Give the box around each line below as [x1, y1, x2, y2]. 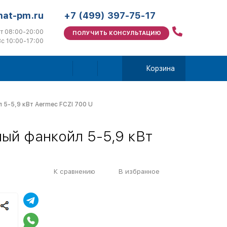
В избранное [119, 167, 160, 175]
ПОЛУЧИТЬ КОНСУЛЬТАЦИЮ [72, 29, 161, 36]
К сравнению [54, 167, 95, 175]
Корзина [146, 64, 175, 72]
